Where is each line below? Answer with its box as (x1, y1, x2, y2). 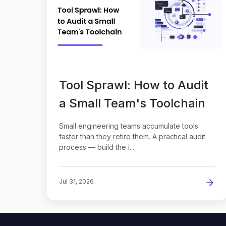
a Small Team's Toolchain (59, 95, 205, 110)
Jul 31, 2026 (59, 177, 94, 185)
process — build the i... (59, 142, 134, 151)
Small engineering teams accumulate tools (59, 121, 198, 130)
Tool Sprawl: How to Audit (59, 77, 208, 92)
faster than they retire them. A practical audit (59, 132, 205, 141)
